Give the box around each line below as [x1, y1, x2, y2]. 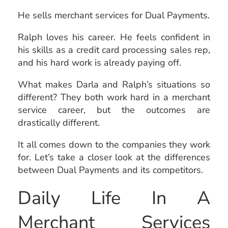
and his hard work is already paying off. [18, 56, 181, 69]
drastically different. [18, 116, 100, 129]
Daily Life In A [18, 185, 210, 211]
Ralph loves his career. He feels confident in [18, 31, 210, 43]
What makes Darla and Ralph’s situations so [18, 78, 210, 91]
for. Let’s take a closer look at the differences [18, 151, 210, 163]
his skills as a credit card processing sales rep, [18, 43, 210, 56]
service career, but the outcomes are [18, 103, 210, 116]
